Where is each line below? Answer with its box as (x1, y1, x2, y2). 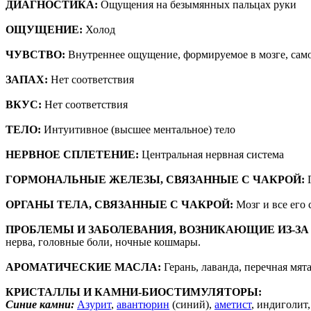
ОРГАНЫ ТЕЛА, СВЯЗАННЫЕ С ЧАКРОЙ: (6, 198, 233, 210)
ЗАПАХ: (6, 73, 48, 85)
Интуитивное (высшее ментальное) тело (44, 123, 235, 135)
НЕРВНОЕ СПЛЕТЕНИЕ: (6, 148, 139, 160)
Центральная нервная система (139, 148, 284, 160)
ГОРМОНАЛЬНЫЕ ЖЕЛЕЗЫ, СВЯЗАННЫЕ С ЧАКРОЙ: (6, 173, 305, 185)
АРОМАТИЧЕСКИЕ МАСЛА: (6, 260, 164, 273)
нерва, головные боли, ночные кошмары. (6, 235, 201, 248)
